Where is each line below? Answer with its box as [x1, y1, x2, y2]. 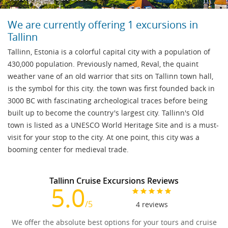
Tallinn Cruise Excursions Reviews [49, 175, 179, 186]
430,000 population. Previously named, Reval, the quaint [8, 59, 198, 69]
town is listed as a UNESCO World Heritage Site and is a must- [8, 120, 219, 130]
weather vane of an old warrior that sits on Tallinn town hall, [8, 71, 213, 81]
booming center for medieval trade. [8, 144, 129, 154]
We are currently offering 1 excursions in [8, 17, 198, 32]
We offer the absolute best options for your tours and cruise [11, 217, 217, 227]
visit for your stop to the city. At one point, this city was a [8, 132, 199, 142]
